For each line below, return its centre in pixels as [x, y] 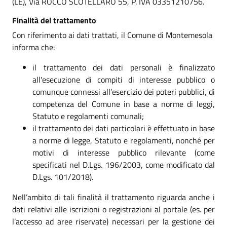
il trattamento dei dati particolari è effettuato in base [124, 128]
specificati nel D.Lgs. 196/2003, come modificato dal [124, 164]
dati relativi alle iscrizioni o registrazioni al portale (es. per [113, 209]
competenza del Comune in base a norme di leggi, [124, 104]
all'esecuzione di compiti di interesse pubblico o [124, 79]
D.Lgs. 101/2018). [63, 177]
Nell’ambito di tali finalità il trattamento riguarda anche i [113, 197]
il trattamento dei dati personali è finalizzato [124, 67]
